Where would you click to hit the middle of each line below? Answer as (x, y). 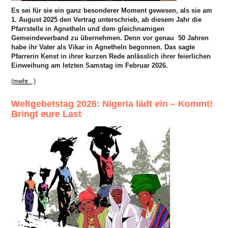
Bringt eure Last (47, 114)
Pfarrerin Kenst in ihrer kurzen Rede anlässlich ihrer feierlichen (111, 56)
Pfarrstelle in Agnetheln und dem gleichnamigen (88, 28)
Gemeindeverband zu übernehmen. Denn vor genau (95, 38)
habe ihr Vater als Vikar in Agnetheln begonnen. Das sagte (103, 47)
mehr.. (23, 81)
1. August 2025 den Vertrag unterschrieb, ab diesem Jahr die (107, 19)
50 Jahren (194, 38)
